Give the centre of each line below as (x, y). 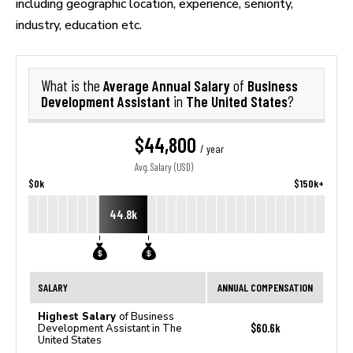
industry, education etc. (79, 25)
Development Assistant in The (110, 328)
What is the (72, 86)
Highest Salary (78, 316)
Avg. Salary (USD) (164, 167)
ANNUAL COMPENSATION (265, 287)
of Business (147, 316)
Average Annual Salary (168, 85)
